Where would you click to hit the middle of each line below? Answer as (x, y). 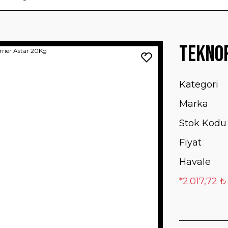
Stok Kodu (203, 123)
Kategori (199, 84)
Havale (195, 162)
